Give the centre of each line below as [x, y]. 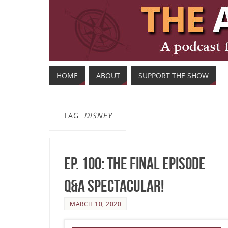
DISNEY [98, 115]
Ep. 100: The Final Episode [135, 164]
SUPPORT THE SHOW [174, 76]
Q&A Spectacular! [114, 186]
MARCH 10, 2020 [95, 204]
